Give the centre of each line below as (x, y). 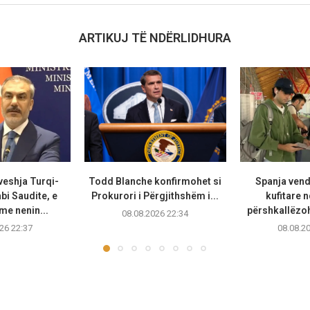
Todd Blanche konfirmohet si (155, 182)
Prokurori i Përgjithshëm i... (155, 196)
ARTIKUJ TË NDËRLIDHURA (155, 38)
